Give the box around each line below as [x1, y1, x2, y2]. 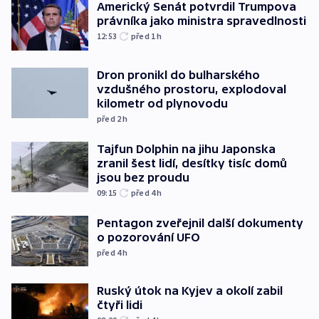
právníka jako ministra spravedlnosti [97, 14, 306, 28]
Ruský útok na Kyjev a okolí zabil [97, 284, 283, 298]
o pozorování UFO [97, 230, 200, 244]
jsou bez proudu [97, 170, 189, 184]
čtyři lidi [97, 298, 142, 312]
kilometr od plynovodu [97, 96, 228, 110]
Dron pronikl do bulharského [97, 68, 260, 81]
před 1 [131, 31, 157, 42]
